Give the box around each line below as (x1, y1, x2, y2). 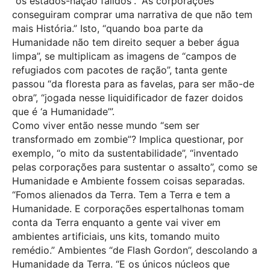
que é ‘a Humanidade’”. (12, 105, 115, 118)
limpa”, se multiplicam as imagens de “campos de (12, 50, 236, 63)
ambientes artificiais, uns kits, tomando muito (12, 230, 220, 243)
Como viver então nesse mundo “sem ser (12, 119, 199, 132)
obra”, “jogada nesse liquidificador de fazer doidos (12, 92, 243, 104)
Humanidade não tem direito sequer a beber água (12, 36, 239, 49)
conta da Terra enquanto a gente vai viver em (12, 216, 221, 229)
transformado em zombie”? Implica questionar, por (12, 133, 243, 146)
